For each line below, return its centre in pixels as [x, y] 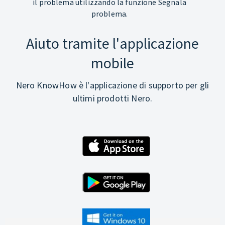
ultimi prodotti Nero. [113, 98]
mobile [113, 63]
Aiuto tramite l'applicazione [113, 43]
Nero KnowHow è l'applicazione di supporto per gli [113, 85]
